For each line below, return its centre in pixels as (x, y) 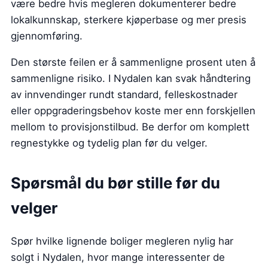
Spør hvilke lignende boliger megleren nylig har (122, 241)
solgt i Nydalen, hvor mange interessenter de (118, 257)
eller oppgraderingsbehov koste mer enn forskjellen (133, 110)
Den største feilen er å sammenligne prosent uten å (133, 62)
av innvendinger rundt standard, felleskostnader (124, 94)
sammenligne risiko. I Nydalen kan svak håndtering (131, 78)
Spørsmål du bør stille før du (115, 182)
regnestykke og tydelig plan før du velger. (109, 143)
